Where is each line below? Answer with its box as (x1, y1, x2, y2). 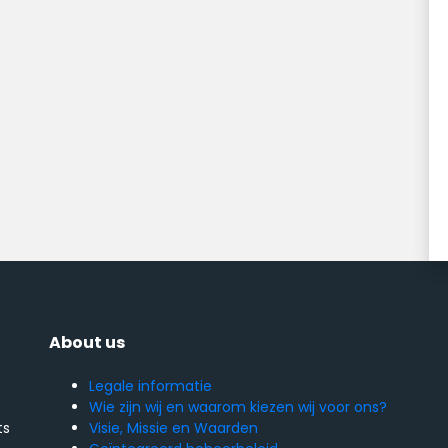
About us (49, 331, 125, 355)
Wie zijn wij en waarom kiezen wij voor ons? (89, 397, 387, 418)
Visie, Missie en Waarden (89, 418, 258, 439)
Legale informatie (89, 376, 212, 397)
